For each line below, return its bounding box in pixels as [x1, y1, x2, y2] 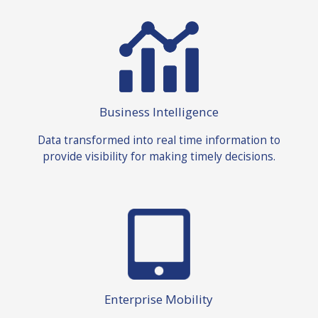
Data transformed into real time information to [37, 131, 280, 148]
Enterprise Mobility [104, 291, 214, 308]
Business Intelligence [99, 104, 219, 121]
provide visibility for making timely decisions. [42, 148, 275, 164]
